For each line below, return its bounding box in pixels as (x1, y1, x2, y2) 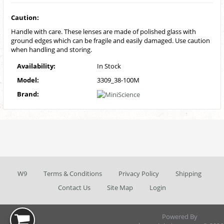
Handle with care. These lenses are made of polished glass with (11, 26, 196, 36)
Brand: (17, 89, 39, 98)
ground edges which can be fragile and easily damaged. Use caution (11, 35, 210, 45)
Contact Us (58, 183, 90, 192)
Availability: (17, 61, 55, 70)
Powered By (161, 212, 197, 221)
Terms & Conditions (43, 169, 102, 178)
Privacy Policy (118, 169, 159, 178)
